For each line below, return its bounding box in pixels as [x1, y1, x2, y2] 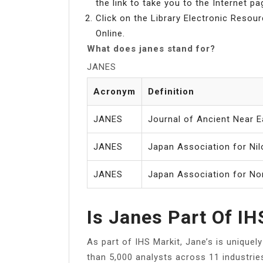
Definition [148, 86, 194, 97]
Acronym [93, 86, 136, 97]
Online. [96, 28, 125, 39]
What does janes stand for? [87, 43, 215, 54]
